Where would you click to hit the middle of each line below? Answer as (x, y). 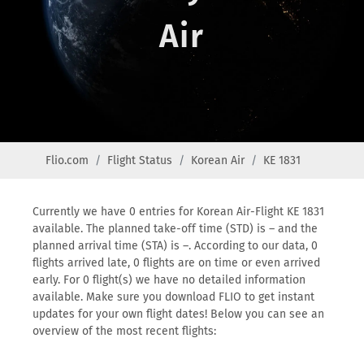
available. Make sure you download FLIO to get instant (173, 297)
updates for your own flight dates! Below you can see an (178, 314)
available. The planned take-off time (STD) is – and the (175, 229)
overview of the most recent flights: (124, 331)
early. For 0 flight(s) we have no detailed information (169, 280)
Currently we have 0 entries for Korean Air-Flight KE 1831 (178, 212)
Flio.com (67, 160)
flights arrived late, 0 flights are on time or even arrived (176, 263)
